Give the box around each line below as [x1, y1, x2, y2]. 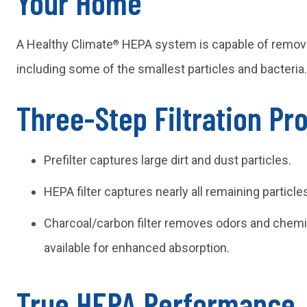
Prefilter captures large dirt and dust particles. [43, 153, 291, 168]
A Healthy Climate [16, 37, 113, 52]
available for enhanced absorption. [43, 241, 230, 256]
